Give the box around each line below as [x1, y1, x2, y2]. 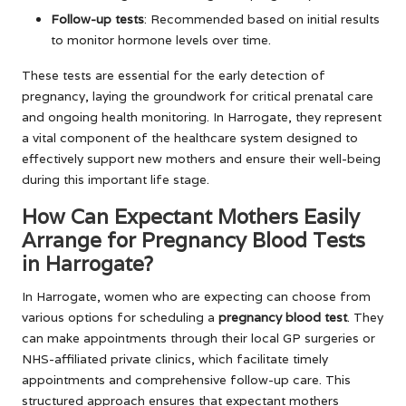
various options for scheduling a [22, 308, 218, 325]
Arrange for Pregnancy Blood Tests [22, 226, 365, 253]
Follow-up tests [51, 10, 144, 27]
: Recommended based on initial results [144, 10, 380, 27]
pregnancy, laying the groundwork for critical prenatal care [22, 87, 373, 104]
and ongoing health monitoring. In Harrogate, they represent [22, 108, 382, 125]
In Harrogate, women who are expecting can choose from [22, 287, 371, 304]
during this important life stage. [22, 170, 209, 188]
